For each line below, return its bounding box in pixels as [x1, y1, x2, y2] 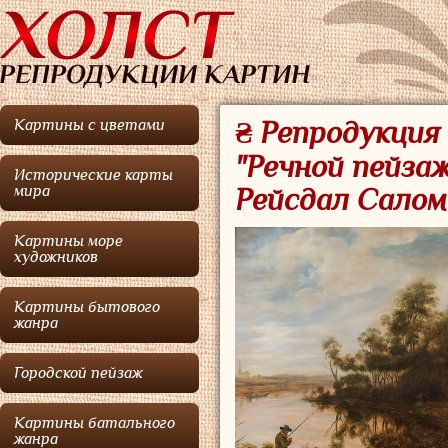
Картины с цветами [14, 117, 165, 133]
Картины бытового [14, 299, 160, 315]
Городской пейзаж [14, 365, 143, 381]
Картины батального [14, 415, 175, 431]
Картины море [14, 233, 123, 249]
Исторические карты [14, 167, 173, 183]
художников [14, 249, 98, 265]
